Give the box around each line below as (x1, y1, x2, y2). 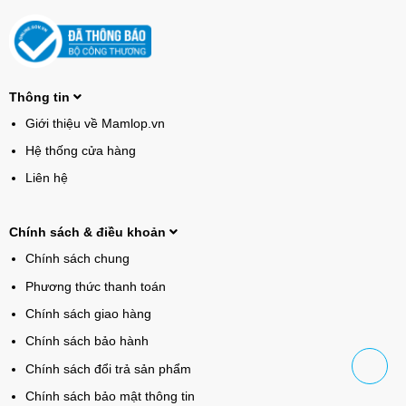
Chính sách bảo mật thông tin (24, 389, 195, 404)
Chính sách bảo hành (24, 333, 149, 349)
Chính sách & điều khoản (8, 225, 169, 240)
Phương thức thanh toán (24, 278, 166, 294)
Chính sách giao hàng (24, 306, 151, 322)
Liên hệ (24, 170, 68, 186)
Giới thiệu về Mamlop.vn (24, 115, 165, 130)
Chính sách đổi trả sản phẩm (24, 361, 191, 376)
